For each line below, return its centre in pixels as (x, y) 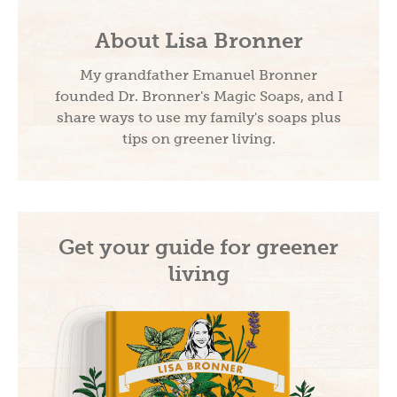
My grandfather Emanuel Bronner (198, 74)
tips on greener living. (198, 138)
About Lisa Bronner (198, 40)
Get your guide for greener (198, 246)
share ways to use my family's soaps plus (198, 117)
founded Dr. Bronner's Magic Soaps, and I (198, 96)
